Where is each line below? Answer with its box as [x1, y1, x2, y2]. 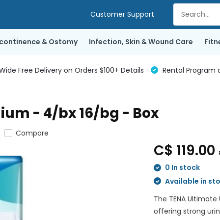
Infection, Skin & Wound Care [88, 37, 193, 47]
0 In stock [164, 163, 200, 172]
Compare [15, 128, 49, 138]
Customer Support [90, 9, 154, 19]
